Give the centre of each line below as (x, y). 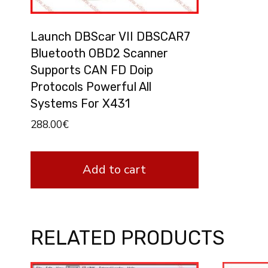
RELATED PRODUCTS (127, 238)
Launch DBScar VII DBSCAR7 (110, 37)
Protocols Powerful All (91, 87)
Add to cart (115, 170)
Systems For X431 (80, 104)
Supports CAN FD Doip (92, 70)
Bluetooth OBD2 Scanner (99, 54)
